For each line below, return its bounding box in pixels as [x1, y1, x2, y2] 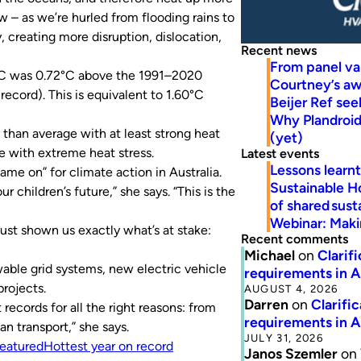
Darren [243, 295, 288, 313]
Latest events [240, 145, 319, 161]
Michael [243, 246, 295, 263]
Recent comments [240, 230, 348, 247]
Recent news [240, 42, 317, 58]
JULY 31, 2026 [243, 330, 323, 344]
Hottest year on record [44, 338, 173, 354]
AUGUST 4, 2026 [243, 281, 338, 295]
